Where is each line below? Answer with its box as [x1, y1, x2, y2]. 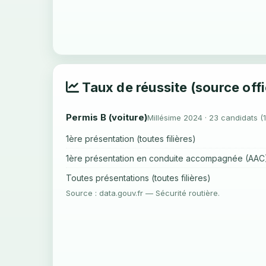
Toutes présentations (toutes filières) [66, 173, 211, 183]
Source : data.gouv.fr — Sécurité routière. [66, 188, 220, 198]
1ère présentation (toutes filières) [66, 134, 196, 144]
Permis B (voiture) [66, 112, 147, 123]
